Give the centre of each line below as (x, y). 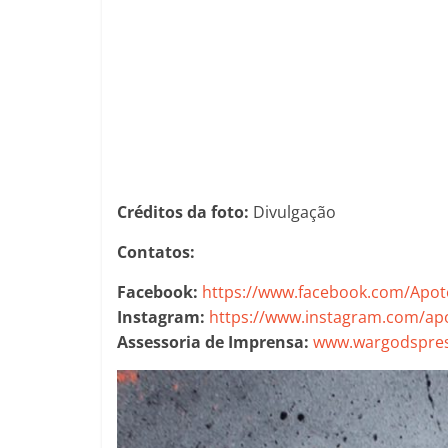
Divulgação (294, 211)
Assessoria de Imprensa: (213, 341)
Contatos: (156, 251)
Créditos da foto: (185, 211)
